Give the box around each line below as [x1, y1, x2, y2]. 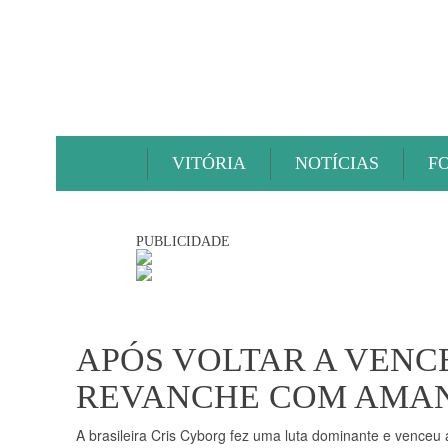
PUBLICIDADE [136, 234, 230, 249]
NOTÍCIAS [295, 153, 379, 173]
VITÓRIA [172, 153, 246, 173]
